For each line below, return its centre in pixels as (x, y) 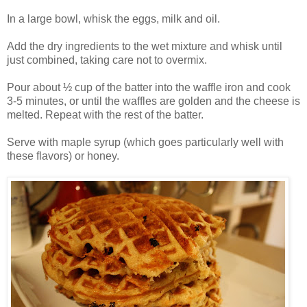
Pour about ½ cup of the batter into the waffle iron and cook (149, 87)
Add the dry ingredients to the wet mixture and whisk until (145, 46)
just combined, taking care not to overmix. (107, 60)
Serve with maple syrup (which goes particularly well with (145, 142)
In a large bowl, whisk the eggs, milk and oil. (113, 19)
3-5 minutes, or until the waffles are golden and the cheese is (153, 101)
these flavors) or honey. (63, 156)
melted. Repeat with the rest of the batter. (105, 114)
